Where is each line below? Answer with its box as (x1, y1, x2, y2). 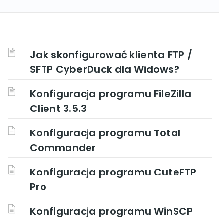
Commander (30, 141, 96, 154)
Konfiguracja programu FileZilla (30, 87, 192, 101)
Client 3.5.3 (30, 102, 87, 115)
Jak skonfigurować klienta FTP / (30, 48, 193, 62)
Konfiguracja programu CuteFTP (30, 165, 197, 179)
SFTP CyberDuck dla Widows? (30, 63, 179, 76)
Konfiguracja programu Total (30, 126, 181, 140)
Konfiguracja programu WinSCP (30, 204, 193, 218)
